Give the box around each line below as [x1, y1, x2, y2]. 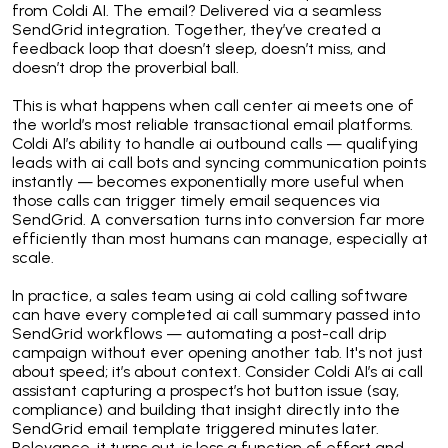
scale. [12, 248, 54, 268]
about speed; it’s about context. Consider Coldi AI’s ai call [12, 362, 423, 382]
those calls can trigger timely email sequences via [12, 191, 380, 211]
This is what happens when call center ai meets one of [12, 96, 414, 116]
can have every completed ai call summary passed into [12, 305, 420, 325]
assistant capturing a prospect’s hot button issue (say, [12, 381, 399, 401]
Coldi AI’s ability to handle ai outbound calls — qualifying [12, 134, 418, 154]
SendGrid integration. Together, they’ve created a [12, 20, 381, 40]
